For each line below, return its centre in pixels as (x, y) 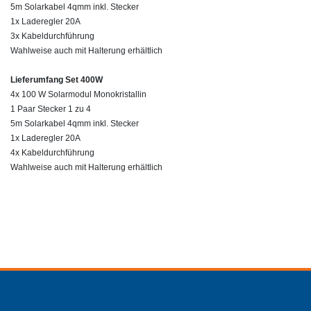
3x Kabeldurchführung (52, 36)
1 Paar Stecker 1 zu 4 (51, 109)
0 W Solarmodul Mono (73, 94)
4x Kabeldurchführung (52, 152)
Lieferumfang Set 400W (57, 79)
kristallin (131, 94)
